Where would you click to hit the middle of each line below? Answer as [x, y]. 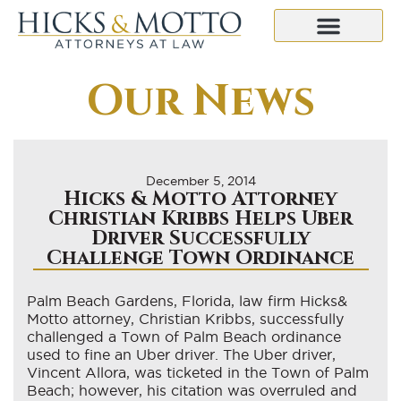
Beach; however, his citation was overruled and [192, 390]
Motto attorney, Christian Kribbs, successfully [185, 318]
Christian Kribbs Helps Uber [200, 218]
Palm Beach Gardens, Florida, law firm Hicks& [187, 300]
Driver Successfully [200, 238]
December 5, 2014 [200, 180]
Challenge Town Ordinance [200, 258]
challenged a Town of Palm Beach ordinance [184, 336]
